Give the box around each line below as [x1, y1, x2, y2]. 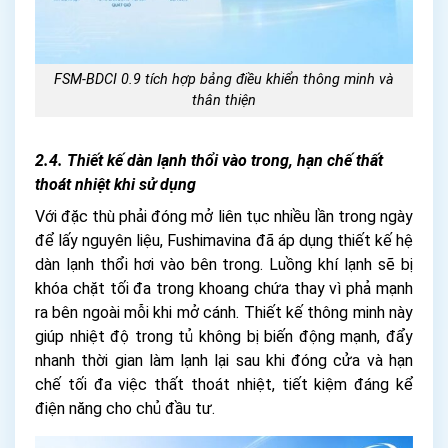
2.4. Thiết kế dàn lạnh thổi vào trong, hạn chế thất [35, 151, 383, 171]
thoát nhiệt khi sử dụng [35, 175, 196, 195]
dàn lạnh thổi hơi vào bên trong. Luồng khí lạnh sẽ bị [35, 255, 413, 275]
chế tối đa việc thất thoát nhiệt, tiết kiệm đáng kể [35, 375, 413, 395]
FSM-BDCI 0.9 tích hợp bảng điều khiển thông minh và [54, 71, 394, 89]
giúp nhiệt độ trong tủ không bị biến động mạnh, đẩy [35, 327, 413, 347]
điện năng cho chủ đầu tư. [35, 399, 215, 419]
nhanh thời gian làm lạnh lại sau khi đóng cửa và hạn [35, 351, 413, 371]
